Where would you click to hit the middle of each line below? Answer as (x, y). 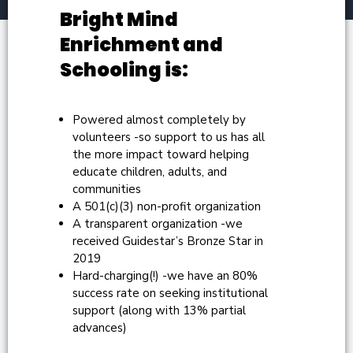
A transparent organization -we (158, 224)
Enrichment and (141, 45)
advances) (100, 328)
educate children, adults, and (150, 172)
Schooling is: (124, 70)
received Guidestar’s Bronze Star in (168, 242)
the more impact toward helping (161, 155)
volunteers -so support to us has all (169, 137)
